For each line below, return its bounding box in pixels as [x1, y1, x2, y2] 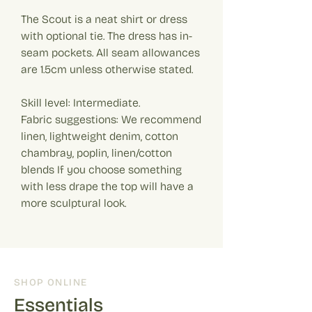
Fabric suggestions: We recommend [21, 112, 201, 126]
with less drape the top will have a [21, 179, 194, 193]
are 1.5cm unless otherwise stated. [21, 62, 193, 76]
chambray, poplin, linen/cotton [21, 146, 172, 159]
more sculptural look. [21, 196, 126, 210]
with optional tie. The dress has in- [21, 29, 192, 42]
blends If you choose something [21, 162, 182, 176]
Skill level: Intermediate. [21, 95, 140, 109]
